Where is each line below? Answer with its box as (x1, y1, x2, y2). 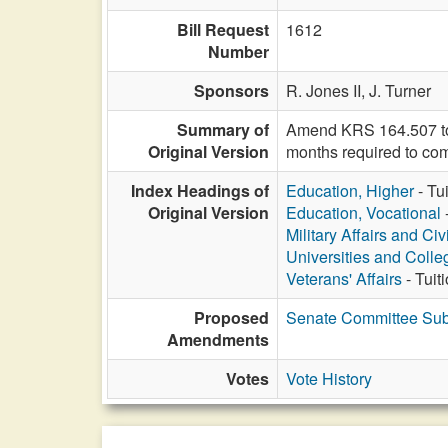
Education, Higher (286, 179, 414, 202)
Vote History (286, 367, 372, 390)
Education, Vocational (286, 201, 441, 224)
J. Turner (369, 79, 431, 102)
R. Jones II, (286, 79, 369, 102)
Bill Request (177, 18, 269, 41)
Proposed (194, 306, 269, 329)
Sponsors (194, 79, 269, 102)
